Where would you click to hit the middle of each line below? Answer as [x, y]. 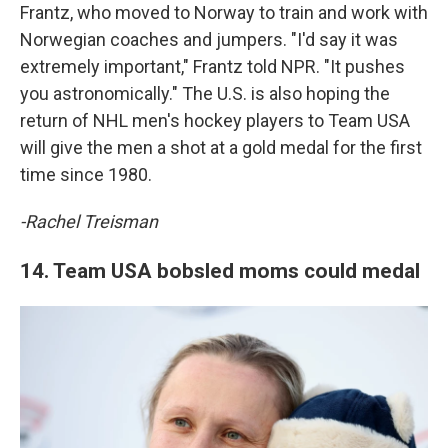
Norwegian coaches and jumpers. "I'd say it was [209, 39]
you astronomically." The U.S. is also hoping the [205, 93]
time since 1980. [86, 174]
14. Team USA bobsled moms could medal [222, 270]
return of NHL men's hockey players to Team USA [215, 120]
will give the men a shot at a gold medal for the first [221, 147]
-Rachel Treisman [89, 221]
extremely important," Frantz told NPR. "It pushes [212, 66]
